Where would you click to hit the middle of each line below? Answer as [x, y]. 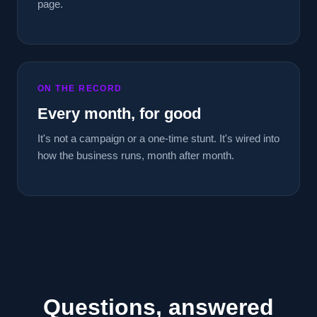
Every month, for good [119, 114]
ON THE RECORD [80, 88]
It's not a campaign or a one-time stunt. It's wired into [158, 138]
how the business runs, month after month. [136, 155]
